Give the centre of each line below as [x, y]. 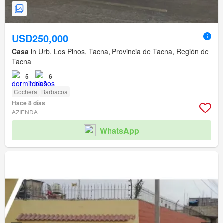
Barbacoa [55, 92]
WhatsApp [119, 130]
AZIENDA [25, 112]
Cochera [26, 92]
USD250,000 [40, 38]
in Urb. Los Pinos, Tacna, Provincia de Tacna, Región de [119, 52]
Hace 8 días [29, 103]
